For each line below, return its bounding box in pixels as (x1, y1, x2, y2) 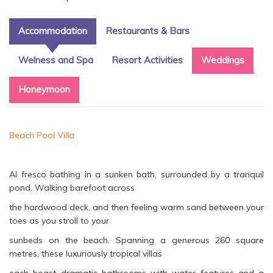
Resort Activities (112, 54, 183, 66)
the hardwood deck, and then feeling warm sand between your (9, 202, 264, 213)
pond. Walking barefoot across (9, 182, 135, 194)
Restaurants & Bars (105, 25, 190, 37)
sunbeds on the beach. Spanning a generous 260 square (9, 235, 264, 246)
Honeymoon (18, 83, 70, 96)
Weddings (201, 54, 244, 66)
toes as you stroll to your (9, 215, 109, 227)
